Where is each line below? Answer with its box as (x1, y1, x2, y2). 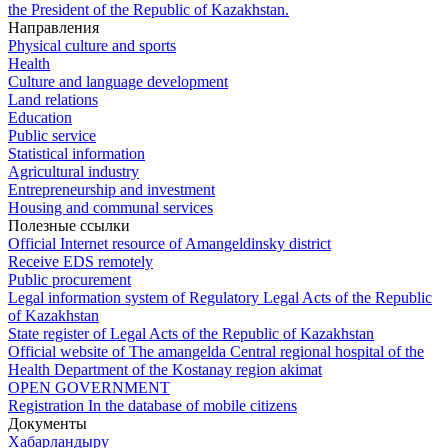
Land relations (8, 90, 98, 108)
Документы (8, 414, 87, 432)
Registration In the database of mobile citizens (8, 396, 297, 414)
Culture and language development (8, 72, 228, 90)
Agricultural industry (8, 162, 139, 180)
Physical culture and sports (8, 36, 176, 54)
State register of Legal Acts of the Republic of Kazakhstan (8, 324, 374, 342)
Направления (8, 18, 99, 36)
